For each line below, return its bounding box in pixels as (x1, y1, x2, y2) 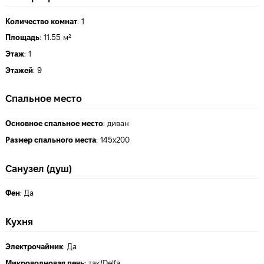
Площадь (5, 33, 39, 42)
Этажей (5, 65, 33, 75)
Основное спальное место (5, 119, 103, 128)
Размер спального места (5, 135, 96, 144)
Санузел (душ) (5, 163, 72, 174)
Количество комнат (5, 16, 77, 26)
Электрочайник (5, 242, 63, 251)
